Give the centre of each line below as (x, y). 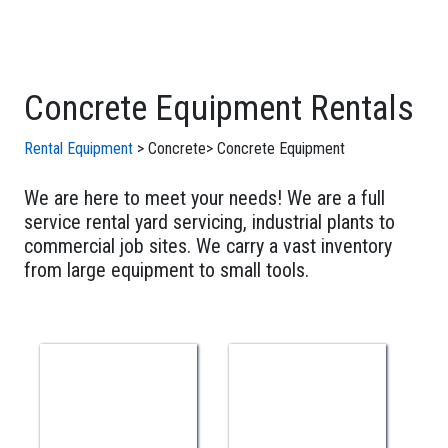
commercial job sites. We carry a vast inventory (208, 246)
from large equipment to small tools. (166, 270)
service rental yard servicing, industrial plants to (209, 222)
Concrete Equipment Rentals (219, 108)
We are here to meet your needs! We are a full (204, 198)
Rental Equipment (78, 149)
